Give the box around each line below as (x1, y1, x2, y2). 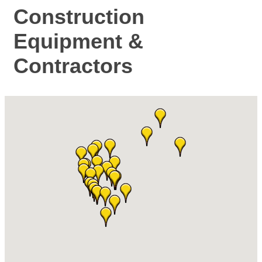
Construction (13, 5, 144, 29)
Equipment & (13, 29, 143, 53)
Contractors (13, 54, 133, 78)
